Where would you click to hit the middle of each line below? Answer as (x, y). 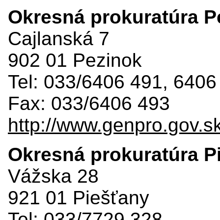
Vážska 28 (53, 176)
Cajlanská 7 (59, 38)
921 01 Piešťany (79, 197)
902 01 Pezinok (75, 60)
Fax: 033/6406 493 (89, 103)
